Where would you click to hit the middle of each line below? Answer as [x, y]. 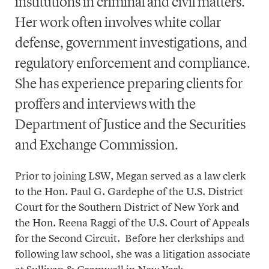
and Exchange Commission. [97, 145]
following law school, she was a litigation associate [133, 254]
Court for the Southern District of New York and [127, 207]
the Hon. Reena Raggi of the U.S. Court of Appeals [132, 222]
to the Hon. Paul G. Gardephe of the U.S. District [129, 191]
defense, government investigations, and [131, 43]
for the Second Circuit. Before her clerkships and [130, 238]
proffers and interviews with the [105, 104]
